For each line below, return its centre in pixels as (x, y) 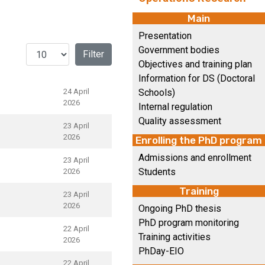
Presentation (165, 36)
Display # (46, 49)
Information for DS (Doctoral (197, 78)
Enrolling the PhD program (199, 140)
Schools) (157, 93)
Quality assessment (180, 121)
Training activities (174, 237)
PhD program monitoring (189, 223)
